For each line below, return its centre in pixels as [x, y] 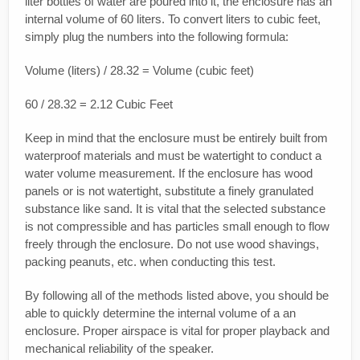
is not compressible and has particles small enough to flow [177, 227]
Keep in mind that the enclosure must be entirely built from [176, 138]
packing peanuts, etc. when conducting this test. [150, 262]
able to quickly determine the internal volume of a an [160, 313]
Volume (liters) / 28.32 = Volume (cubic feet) [139, 71]
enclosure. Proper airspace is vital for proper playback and [177, 331]
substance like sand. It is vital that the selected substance [175, 209]
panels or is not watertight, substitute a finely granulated [169, 191]
